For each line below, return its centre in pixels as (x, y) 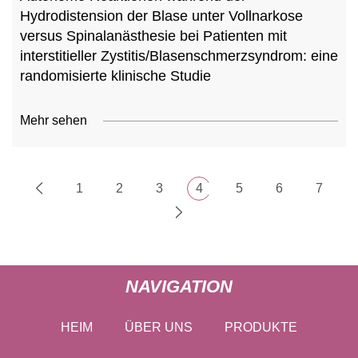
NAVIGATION (179, 286)
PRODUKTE (261, 327)
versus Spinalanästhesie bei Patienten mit (153, 36)
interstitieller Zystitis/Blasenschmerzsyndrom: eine (179, 56)
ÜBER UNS (159, 327)
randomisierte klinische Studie (115, 76)
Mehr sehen (54, 120)
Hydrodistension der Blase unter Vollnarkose (161, 16)
